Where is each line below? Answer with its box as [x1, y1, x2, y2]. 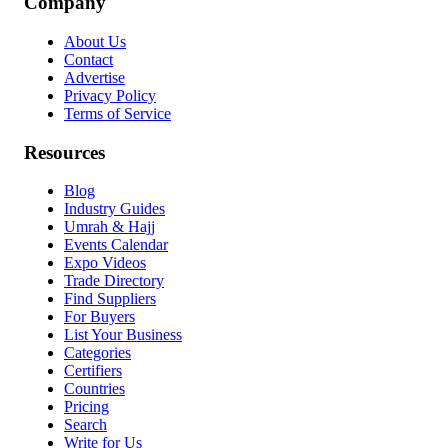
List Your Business [64, 326, 182, 344]
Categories [64, 344, 131, 362]
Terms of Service [64, 104, 171, 122]
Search [64, 416, 107, 434]
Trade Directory [64, 272, 164, 290]
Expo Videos [64, 254, 146, 272]
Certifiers [64, 362, 122, 380]
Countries [64, 380, 125, 398]
